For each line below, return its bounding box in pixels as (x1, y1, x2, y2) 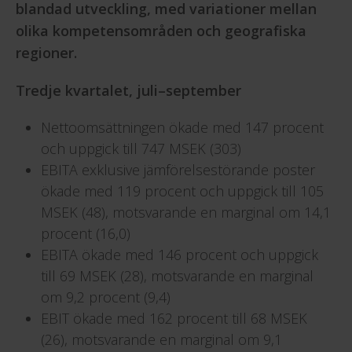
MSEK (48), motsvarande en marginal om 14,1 (41, 202, 331, 222)
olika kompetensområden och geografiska (16, 20, 306, 40)
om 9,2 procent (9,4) (41, 287, 170, 306)
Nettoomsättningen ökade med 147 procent (41, 117, 324, 137)
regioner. (16, 42, 77, 62)
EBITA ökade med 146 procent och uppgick (41, 244, 318, 264)
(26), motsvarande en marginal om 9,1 (41, 329, 282, 349)
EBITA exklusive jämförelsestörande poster (41, 159, 315, 179)
